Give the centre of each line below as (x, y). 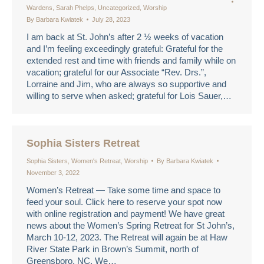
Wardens (39, 8)
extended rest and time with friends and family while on (131, 60)
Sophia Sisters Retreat (83, 143)
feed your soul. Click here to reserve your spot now (124, 202)
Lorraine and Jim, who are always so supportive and (126, 84)
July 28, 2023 (111, 19)
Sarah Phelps (75, 8)
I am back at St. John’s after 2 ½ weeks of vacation (125, 37)
